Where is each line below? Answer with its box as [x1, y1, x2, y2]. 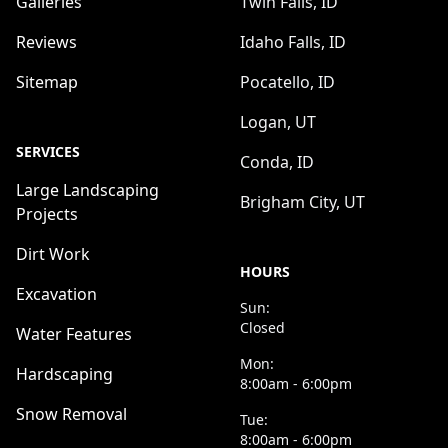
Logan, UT [240, 111, 316, 133]
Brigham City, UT [240, 191, 365, 213]
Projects [16, 203, 78, 225]
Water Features [16, 323, 132, 345]
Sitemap [16, 71, 78, 93]
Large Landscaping [16, 179, 159, 201]
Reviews [16, 31, 77, 53]
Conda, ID [240, 151, 314, 173]
